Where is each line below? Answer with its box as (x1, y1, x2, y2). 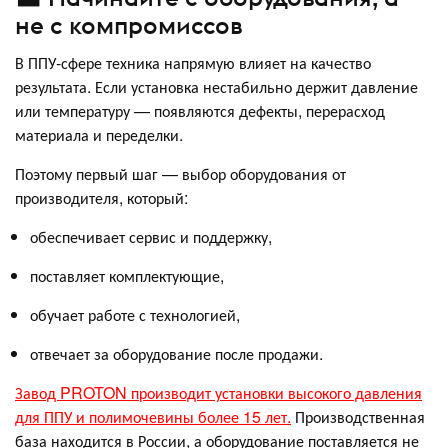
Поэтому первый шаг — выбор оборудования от (15, 161, 346, 185)
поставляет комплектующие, (30, 263, 224, 287)
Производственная (291, 404, 425, 428)
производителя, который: (15, 185, 188, 209)
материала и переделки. (15, 122, 183, 146)
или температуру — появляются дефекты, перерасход (15, 98, 385, 122)
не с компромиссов (15, 9, 242, 40)
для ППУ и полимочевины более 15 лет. (15, 404, 291, 428)
